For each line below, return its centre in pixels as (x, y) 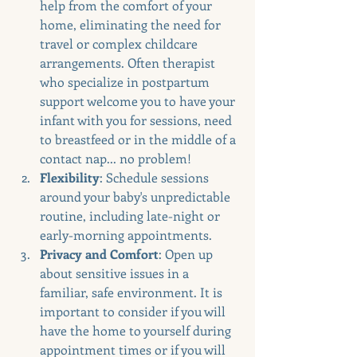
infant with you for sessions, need (137, 120)
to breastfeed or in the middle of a (139, 139)
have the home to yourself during (137, 330)
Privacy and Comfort (99, 253)
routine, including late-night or (131, 215)
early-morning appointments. (126, 234)
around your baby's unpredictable (137, 196)
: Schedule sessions (156, 177)
